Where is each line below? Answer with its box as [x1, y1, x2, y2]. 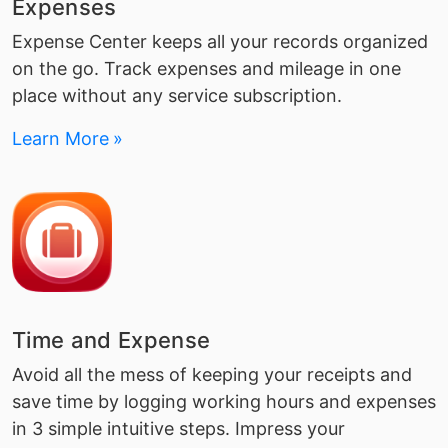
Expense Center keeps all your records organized [12, 31, 428, 52]
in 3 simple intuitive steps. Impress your [12, 418, 345, 439]
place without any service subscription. [12, 85, 342, 106]
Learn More [12, 128, 109, 149]
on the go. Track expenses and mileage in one [12, 58, 401, 79]
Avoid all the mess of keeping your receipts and [12, 364, 412, 385]
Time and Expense [12, 327, 211, 353]
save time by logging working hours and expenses [12, 391, 436, 412]
